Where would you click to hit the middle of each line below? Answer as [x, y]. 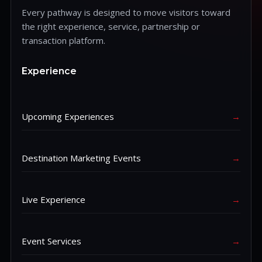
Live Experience [54, 200]
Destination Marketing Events [81, 158]
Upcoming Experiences [68, 117]
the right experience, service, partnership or [111, 27]
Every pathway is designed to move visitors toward [126, 13]
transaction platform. [63, 41]
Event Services [51, 241]
